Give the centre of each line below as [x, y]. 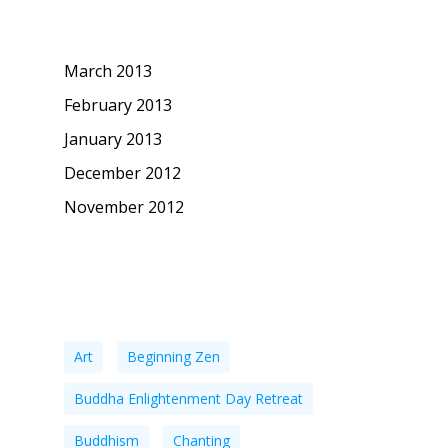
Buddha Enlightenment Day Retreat [188, 398]
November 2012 [124, 206]
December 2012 [122, 172]
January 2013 [113, 138]
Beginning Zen [173, 356]
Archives [92, 26]
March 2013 [108, 70]
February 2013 [118, 104]
